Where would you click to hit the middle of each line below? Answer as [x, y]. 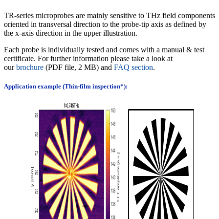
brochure [30, 67]
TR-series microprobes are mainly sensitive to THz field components [109, 16]
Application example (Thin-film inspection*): [66, 87]
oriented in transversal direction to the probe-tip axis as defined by [105, 24]
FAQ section [133, 67]
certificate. [21, 59]
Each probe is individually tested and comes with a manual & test [104, 50]
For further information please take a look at [105, 59]
